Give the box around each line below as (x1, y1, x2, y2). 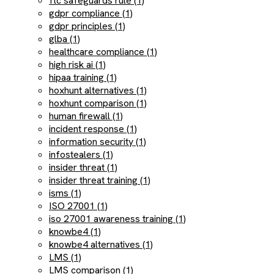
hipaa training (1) (49, 71, 117, 84)
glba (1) (49, 32, 80, 45)
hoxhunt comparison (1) (49, 97, 147, 109)
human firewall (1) (49, 109, 123, 122)
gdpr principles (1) (49, 20, 125, 32)
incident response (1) (49, 122, 137, 135)
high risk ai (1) (49, 58, 106, 71)
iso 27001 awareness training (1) (49, 212, 186, 225)
